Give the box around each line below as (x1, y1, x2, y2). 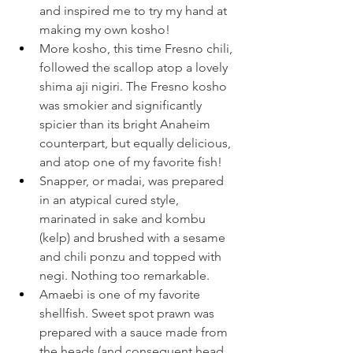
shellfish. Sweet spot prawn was (39, 306, 217, 321)
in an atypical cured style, (39, 192, 182, 208)
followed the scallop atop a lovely (39, 60, 231, 76)
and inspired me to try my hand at (39, 3, 230, 19)
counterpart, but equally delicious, (39, 136, 234, 151)
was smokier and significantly (39, 98, 205, 113)
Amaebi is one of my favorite (39, 287, 203, 303)
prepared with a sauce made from (39, 325, 231, 340)
